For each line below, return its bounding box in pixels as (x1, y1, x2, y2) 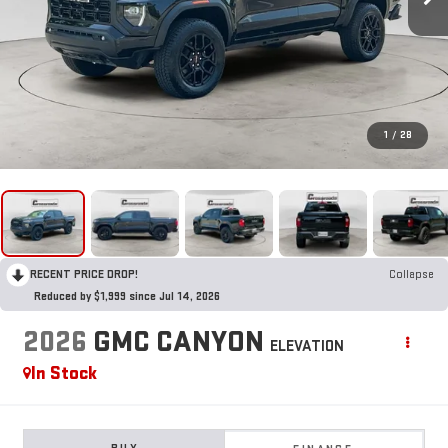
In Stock (30, 361, 97, 385)
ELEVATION (269, 336, 344, 356)
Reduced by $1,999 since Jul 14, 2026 (34, 288, 220, 304)
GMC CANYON (92, 323, 264, 360)
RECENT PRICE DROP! (30, 266, 138, 282)
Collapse (389, 266, 434, 282)
